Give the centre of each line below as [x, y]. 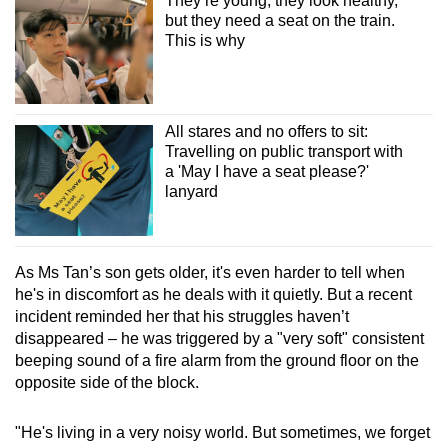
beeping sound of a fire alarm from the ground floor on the [217, 360]
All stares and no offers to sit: [266, 132]
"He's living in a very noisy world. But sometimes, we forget [222, 432]
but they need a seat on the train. [279, 20]
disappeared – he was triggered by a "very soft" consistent [219, 338]
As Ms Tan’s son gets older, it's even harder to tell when [210, 272]
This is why [204, 40]
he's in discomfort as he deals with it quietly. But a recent [213, 294]
